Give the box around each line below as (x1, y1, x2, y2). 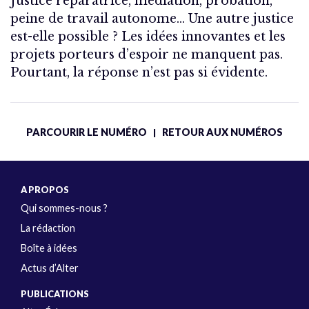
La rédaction (21, 222, 75, 235)
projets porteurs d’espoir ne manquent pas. (10, 47, 283, 63)
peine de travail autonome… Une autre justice (10, 11, 294, 27)
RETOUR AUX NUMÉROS (162, 126, 283, 139)
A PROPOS (21, 184, 69, 196)
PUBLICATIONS (21, 288, 89, 300)
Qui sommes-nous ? (21, 202, 108, 215)
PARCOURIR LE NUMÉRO (26, 126, 149, 139)
